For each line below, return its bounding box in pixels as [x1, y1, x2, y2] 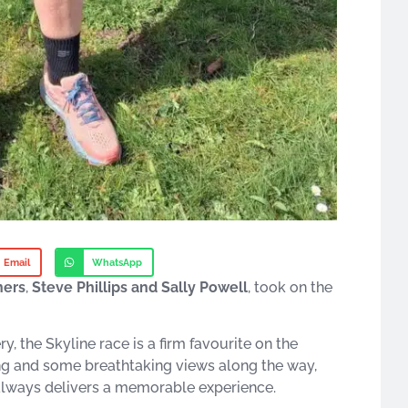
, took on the [248, 278, 332, 296]
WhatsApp [92, 257, 143, 269]
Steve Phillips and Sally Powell [32, 278, 248, 296]
